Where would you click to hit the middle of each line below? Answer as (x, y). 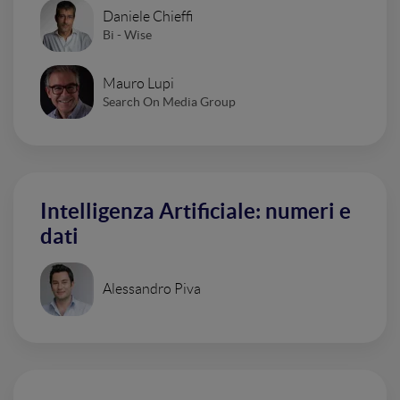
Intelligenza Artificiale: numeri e (196, 211)
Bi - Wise (127, 34)
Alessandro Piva (152, 289)
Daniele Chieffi (148, 16)
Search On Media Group (169, 101)
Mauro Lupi (138, 83)
